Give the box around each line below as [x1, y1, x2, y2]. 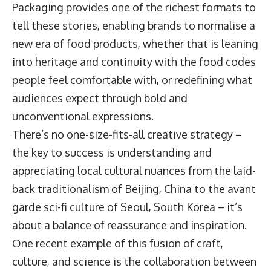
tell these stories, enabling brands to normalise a [12, 19, 255, 33]
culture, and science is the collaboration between [12, 255, 256, 269]
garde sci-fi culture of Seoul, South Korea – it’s [12, 200, 243, 214]
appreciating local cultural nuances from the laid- [12, 164, 256, 178]
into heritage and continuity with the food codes [12, 55, 256, 69]
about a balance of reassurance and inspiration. [12, 218, 249, 232]
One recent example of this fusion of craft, [12, 237, 223, 250]
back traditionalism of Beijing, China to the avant [12, 182, 256, 196]
